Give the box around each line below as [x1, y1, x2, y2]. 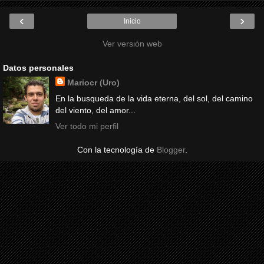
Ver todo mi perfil [55, 121, 118, 131]
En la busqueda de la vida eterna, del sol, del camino [55, 94, 253, 104]
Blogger [156, 145, 185, 155]
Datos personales [3, 62, 74, 72]
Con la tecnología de [77, 145, 157, 155]
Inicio [123, 16, 141, 25]
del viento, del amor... [55, 105, 136, 115]
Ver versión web [102, 38, 162, 48]
